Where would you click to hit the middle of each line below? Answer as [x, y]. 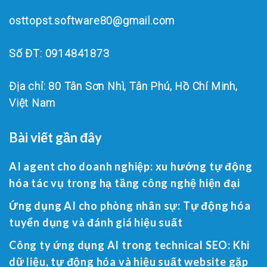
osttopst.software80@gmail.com [92, 20]
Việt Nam [32, 103]
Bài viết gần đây [55, 137]
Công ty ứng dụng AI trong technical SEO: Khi [130, 245]
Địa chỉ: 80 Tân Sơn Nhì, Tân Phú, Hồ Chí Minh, [123, 86]
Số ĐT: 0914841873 [59, 53]
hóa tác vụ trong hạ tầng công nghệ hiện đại [125, 183]
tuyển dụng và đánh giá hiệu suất [96, 222]
